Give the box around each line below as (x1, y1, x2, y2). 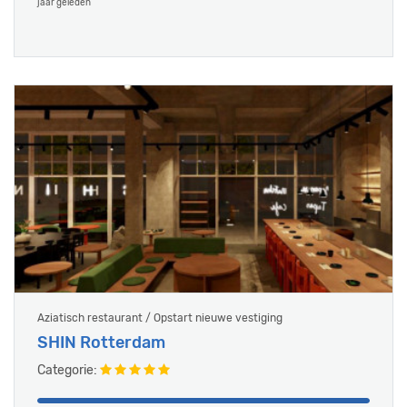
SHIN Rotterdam (37, 333, 165, 352)
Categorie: (37, 362, 100, 378)
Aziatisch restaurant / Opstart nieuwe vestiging (37, 312, 283, 324)
